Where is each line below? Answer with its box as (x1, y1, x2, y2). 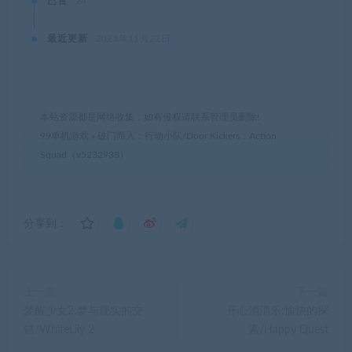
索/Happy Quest (248, 324, 328, 335)
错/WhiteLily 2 (24, 324, 94, 335)
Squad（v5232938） (40, 149, 129, 159)
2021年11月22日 (95, 33, 170, 43)
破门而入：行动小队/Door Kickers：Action (97, 130, 277, 141)
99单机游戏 (40, 130, 89, 141)
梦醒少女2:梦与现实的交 (24, 305, 143, 317)
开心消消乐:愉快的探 (226, 305, 328, 317)
